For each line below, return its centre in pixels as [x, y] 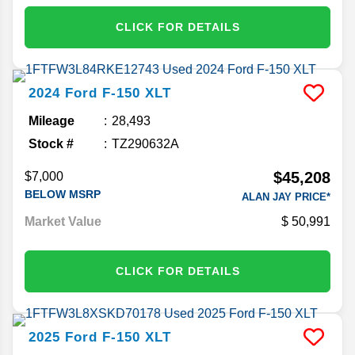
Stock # [51, 143]
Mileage [52, 120]
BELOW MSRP [63, 194]
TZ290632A [145, 143]
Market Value [63, 221]
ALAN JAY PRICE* [286, 197]
